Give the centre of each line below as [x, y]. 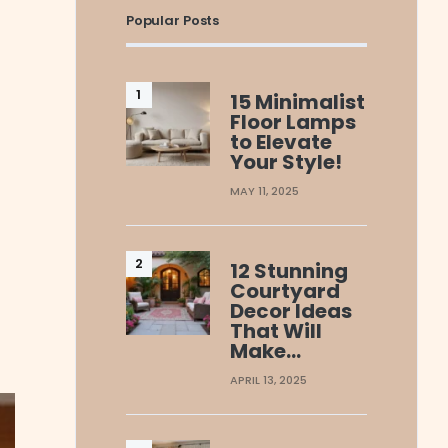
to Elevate [281, 141]
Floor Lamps [293, 121]
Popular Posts [172, 20]
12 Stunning [289, 270]
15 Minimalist [298, 101]
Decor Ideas [291, 310]
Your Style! [286, 161]
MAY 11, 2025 [265, 190]
